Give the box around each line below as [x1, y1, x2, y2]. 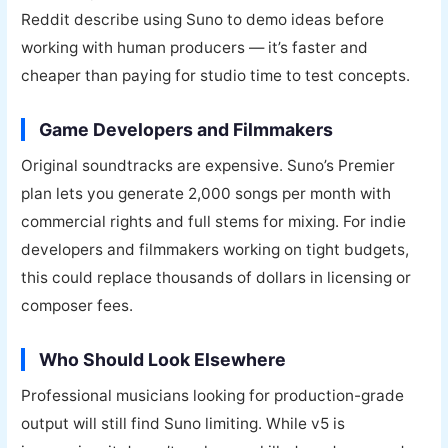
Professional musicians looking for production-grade [21, 386, 405, 406]
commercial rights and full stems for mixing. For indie [21, 212, 407, 232]
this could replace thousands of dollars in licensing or [21, 268, 412, 288]
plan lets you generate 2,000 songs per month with [21, 184, 392, 204]
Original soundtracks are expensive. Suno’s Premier [21, 156, 396, 176]
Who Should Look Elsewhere [39, 349, 287, 371]
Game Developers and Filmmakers [39, 119, 334, 141]
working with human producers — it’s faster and [21, 38, 369, 58]
